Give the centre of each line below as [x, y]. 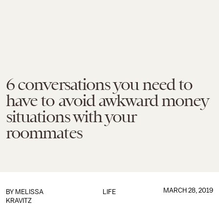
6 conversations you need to [99, 84]
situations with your [71, 116]
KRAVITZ [19, 201]
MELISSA [29, 192]
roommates [44, 132]
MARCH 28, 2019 [188, 190]
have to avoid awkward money [107, 100]
